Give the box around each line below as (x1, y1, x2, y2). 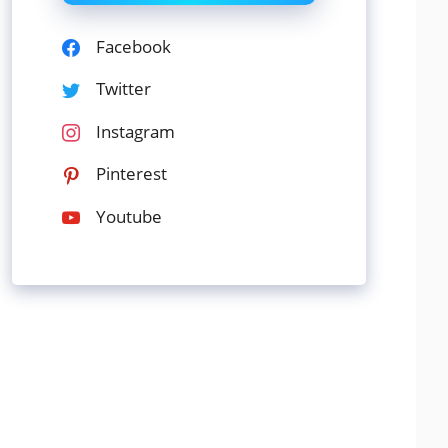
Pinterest (96, 162, 167, 186)
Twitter (96, 77, 151, 101)
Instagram (96, 119, 175, 143)
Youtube (96, 204, 162, 228)
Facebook (96, 34, 171, 58)
